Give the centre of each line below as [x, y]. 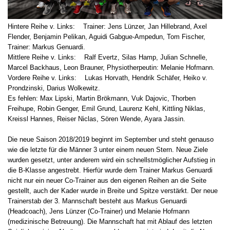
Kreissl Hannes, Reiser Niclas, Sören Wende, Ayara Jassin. [97, 119]
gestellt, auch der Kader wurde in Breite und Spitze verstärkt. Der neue [113, 191]
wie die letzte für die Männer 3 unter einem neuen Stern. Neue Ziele [108, 150]
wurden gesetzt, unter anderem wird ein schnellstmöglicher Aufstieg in [111, 160]
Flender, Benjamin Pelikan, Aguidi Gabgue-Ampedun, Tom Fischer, [107, 37]
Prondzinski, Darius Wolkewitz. [54, 88]
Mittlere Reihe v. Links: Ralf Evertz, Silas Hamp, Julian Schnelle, [108, 57]
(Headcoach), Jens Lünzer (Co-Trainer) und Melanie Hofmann [99, 212]
